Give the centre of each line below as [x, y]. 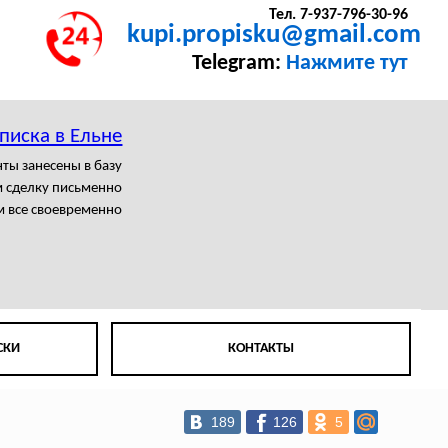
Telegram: [238, 64]
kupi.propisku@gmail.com [274, 36]
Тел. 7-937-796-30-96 [338, 15]
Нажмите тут [346, 64]
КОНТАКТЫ [260, 349]
